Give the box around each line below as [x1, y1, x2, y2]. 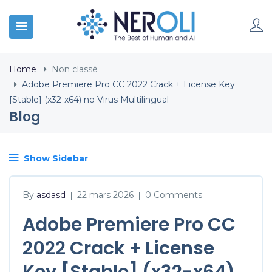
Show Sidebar [21, 153, 88, 164]
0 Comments [145, 189, 202, 200]
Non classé [52, 64, 98, 75]
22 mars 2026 [77, 189, 134, 200]
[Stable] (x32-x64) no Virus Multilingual [9, 94, 169, 105]
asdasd [36, 189, 66, 200]
